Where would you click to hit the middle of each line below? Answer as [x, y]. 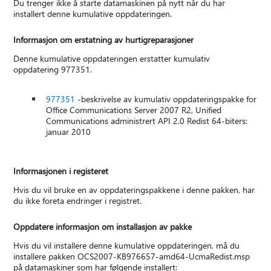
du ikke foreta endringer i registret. [78, 201]
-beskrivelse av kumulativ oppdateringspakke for [166, 99]
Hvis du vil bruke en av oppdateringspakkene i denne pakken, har [134, 190]
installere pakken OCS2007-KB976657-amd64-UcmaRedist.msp [132, 256]
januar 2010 [69, 132]
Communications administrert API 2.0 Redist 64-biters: [147, 121]
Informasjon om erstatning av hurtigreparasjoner [104, 40]
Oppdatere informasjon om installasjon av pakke [103, 227]
